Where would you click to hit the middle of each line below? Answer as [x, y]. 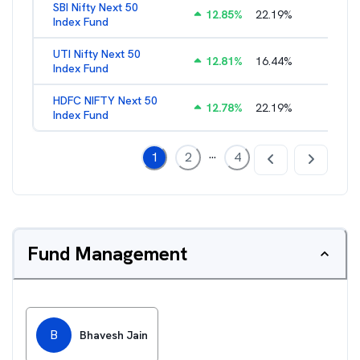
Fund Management [107, 254]
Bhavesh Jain [114, 335]
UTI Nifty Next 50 [97, 54]
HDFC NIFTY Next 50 [105, 100]
